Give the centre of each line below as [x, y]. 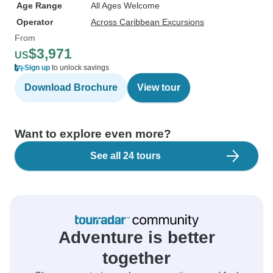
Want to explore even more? [93, 134]
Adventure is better [136, 237]
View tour [159, 87]
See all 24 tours [126, 156]
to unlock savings [80, 68]
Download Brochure [71, 87]
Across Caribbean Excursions [147, 22]
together [136, 258]
